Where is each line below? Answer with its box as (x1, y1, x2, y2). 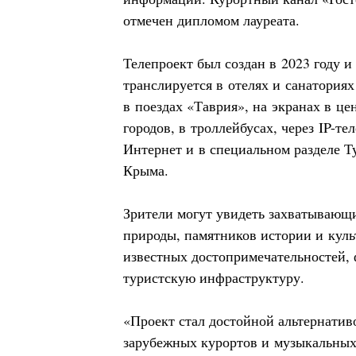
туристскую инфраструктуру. (123, 267, 304, 287)
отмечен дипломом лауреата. (123, 10, 300, 29)
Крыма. (123, 160, 168, 180)
